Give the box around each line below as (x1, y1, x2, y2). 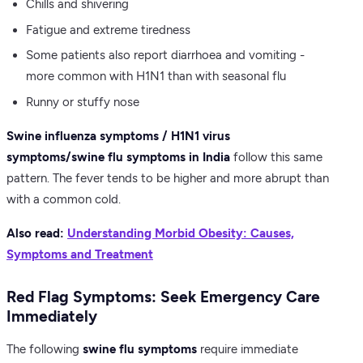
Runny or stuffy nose (26, 94, 139, 109)
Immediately (6, 306, 97, 326)
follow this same (230, 149, 322, 164)
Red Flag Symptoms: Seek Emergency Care (6, 287, 320, 306)
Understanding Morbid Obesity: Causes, (67, 225, 294, 241)
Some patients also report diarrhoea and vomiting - (26, 48, 305, 63)
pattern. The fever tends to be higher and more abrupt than (6, 170, 329, 186)
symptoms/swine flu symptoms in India (6, 149, 230, 164)
